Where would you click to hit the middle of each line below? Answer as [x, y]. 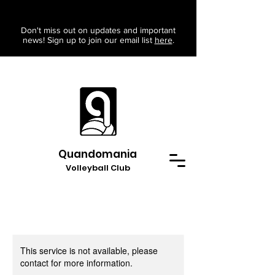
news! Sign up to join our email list [88, 40]
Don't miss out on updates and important [98, 30]
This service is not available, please [89, 250]
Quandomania [98, 154]
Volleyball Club [98, 168]
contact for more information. [76, 263]
